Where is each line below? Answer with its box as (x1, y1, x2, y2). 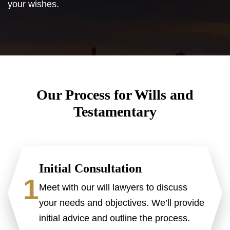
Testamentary (73, 103, 157, 120)
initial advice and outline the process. (39, 213, 190, 223)
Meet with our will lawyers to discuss (39, 182, 187, 193)
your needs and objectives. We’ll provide (39, 197, 204, 208)
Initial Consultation (39, 161, 142, 175)
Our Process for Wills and (36, 86, 194, 103)
